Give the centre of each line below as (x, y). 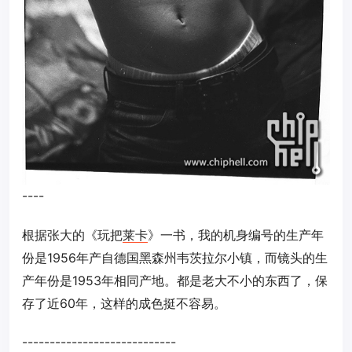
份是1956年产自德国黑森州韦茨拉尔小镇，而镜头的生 (175, 257)
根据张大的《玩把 (72, 235)
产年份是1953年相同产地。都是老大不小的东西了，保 (175, 280)
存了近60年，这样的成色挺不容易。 (124, 303)
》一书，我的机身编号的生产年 (236, 235)
